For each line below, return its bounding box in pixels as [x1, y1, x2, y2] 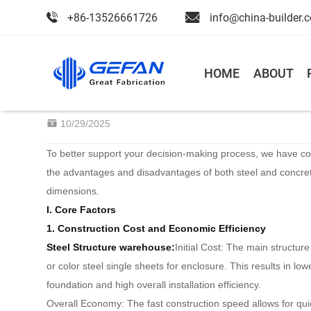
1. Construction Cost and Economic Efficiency [47, 223, 267, 234]
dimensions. [47, 185, 100, 196]
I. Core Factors [47, 204, 117, 215]
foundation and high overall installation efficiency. [47, 279, 262, 290]
